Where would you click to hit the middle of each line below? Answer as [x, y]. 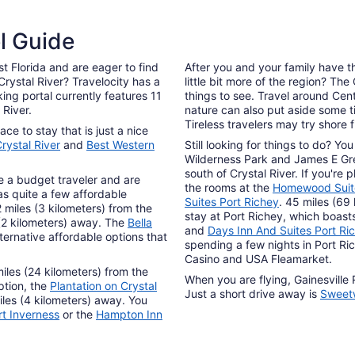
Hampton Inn [129, 315]
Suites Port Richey [232, 202]
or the [78, 315]
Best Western [120, 145]
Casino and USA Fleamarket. [258, 259]
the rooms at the [229, 188]
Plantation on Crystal [103, 286]
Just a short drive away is [252, 294]
